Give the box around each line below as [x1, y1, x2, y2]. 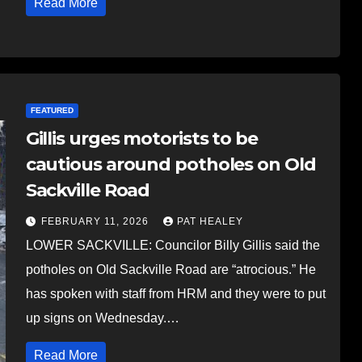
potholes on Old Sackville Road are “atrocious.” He [25, 262, 316, 276]
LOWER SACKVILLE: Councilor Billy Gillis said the [25, 238, 320, 252]
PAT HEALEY [176, 215, 243, 227]
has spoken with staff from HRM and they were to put [25, 286, 326, 301]
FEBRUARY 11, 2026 [40, 215, 152, 227]
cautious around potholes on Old [25, 153, 316, 175]
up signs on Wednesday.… [25, 310, 179, 325]
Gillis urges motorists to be [25, 127, 258, 149]
